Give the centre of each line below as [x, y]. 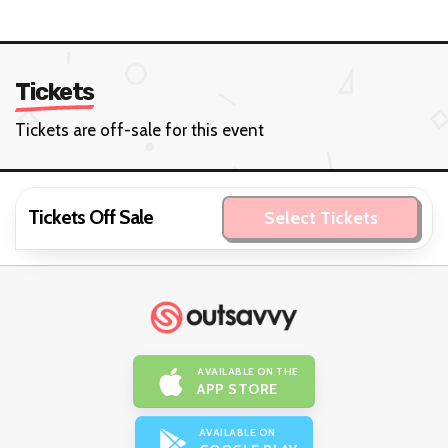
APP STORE [237, 388]
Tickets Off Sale [90, 217]
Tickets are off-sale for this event [139, 129]
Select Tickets [320, 217]
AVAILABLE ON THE [248, 371]
